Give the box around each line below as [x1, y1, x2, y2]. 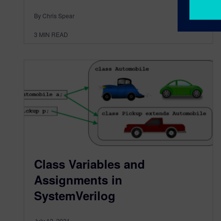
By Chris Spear [34, 11, 74, 20]
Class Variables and [34, 155, 145, 173]
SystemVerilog [34, 187, 115, 204]
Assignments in [34, 171, 122, 188]
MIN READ [39, 30, 68, 38]
